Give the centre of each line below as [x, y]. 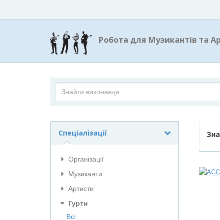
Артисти [80, 189]
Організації [85, 159]
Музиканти [84, 174]
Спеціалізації [83, 133]
